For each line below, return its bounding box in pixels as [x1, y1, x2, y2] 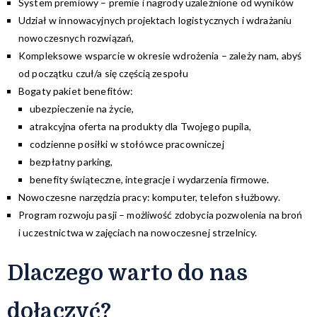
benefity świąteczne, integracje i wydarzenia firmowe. [30, 173, 270, 185]
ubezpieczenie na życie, [30, 102, 134, 115]
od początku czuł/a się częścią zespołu [18, 67, 189, 79]
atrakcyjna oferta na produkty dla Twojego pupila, [30, 120, 251, 132]
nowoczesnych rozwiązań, [18, 31, 134, 44]
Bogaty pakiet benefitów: [18, 84, 134, 97]
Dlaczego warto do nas [7, 260, 248, 285]
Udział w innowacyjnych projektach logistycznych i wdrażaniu [18, 13, 292, 26]
